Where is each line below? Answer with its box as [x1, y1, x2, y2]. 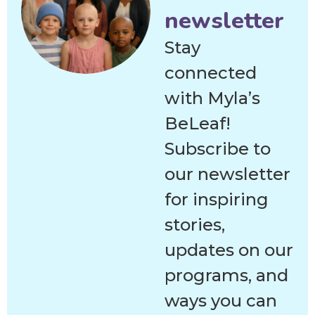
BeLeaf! [165, 113, 231, 134]
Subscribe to [165, 139, 271, 160]
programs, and [165, 265, 288, 286]
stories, [165, 214, 225, 236]
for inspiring [165, 189, 269, 210]
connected [165, 63, 257, 84]
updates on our [165, 240, 293, 261]
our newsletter [165, 164, 290, 185]
